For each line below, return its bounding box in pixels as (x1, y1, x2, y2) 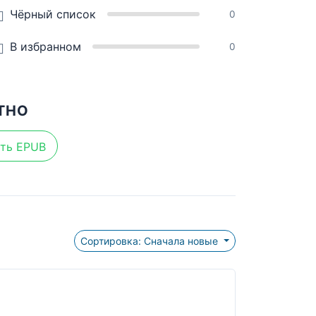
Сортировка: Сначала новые (144, 235, 221, 247)
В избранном (10, 39, 81, 54)
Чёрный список (10, 7, 96, 21)
